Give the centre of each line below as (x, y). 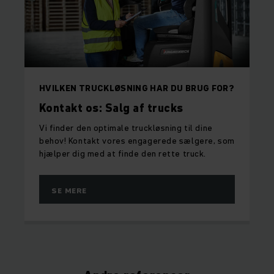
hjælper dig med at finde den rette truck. (123, 154)
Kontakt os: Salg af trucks (111, 108)
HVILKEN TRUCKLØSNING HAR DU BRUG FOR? (137, 88)
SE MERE (69, 191)
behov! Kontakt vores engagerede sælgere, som (137, 141)
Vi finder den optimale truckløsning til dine (126, 128)
